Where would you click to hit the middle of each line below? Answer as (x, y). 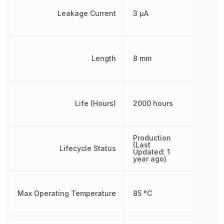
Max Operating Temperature (67, 193)
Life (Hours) (96, 103)
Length (104, 58)
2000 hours (153, 103)
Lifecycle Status (88, 148)
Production (152, 138)
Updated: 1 (152, 152)
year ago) (150, 159)
